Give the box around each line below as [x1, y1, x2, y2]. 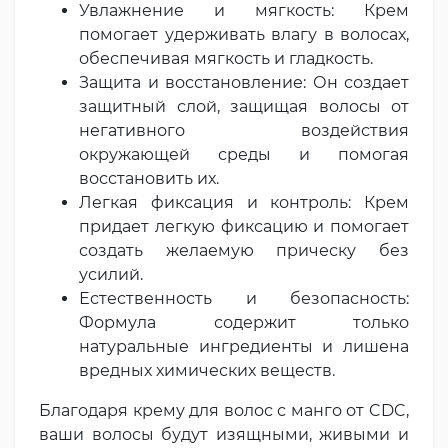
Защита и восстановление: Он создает [79, 72, 409, 92]
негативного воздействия [79, 120, 409, 140]
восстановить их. [79, 168, 219, 188]
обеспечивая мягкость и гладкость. [79, 48, 373, 68]
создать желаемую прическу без [79, 240, 409, 260]
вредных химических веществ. [79, 360, 335, 380]
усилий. [79, 264, 143, 284]
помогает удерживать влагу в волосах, [79, 24, 409, 44]
